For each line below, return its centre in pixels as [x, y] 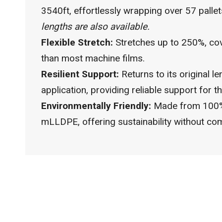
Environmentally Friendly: [96, 106]
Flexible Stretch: [77, 43]
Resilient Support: [80, 74]
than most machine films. [93, 58]
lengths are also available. [95, 27]
